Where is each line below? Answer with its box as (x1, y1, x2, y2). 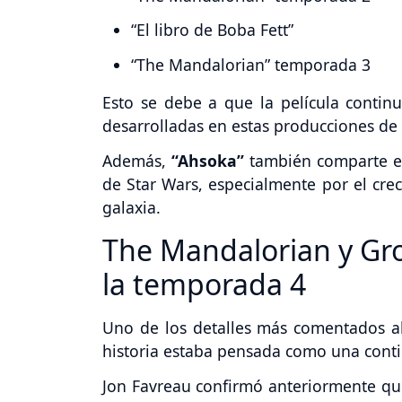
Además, (102, 149, 171, 171)
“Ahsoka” (170, 149, 249, 171)
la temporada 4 (102, 264, 306, 303)
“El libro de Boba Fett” (131, 19, 293, 41)
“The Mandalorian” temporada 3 (131, 54, 371, 76)
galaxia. (102, 196, 161, 218)
